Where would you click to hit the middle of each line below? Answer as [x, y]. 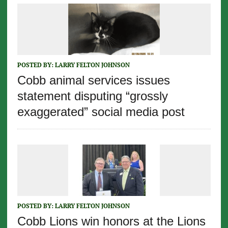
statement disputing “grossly [92, 96]
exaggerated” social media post [101, 112]
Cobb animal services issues [93, 80]
